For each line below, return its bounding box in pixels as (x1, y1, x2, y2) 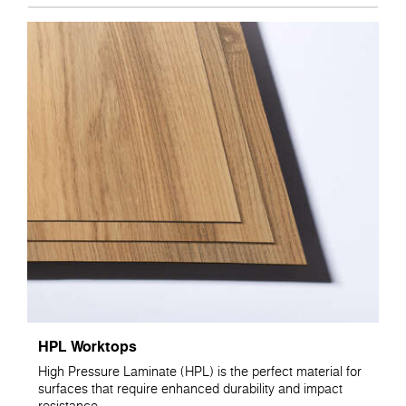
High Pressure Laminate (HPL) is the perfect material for (38, 362, 362, 381)
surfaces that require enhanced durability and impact (38, 379, 343, 398)
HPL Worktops (38, 334, 137, 357)
